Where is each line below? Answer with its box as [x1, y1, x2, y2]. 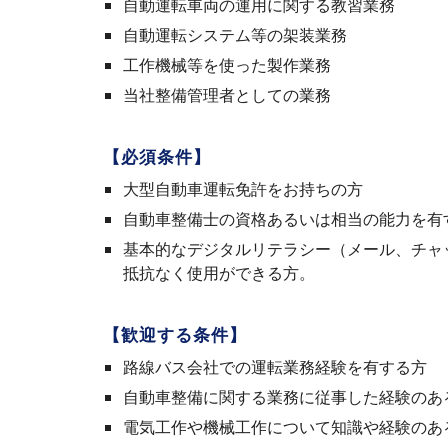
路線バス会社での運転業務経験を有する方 [122, 356, 427, 378]
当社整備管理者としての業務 [122, 84, 331, 106]
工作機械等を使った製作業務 [122, 54, 331, 76]
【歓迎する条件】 [102, 325, 247, 345]
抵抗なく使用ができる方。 [122, 262, 315, 284]
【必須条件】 [102, 147, 211, 167]
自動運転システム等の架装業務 [122, 24, 347, 46]
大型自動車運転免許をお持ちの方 [122, 178, 363, 200]
